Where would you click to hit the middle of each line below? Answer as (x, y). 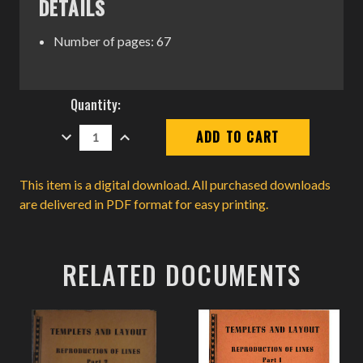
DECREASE (86, 131)
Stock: (71, 119)
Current (74, 99)
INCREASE (143, 131)
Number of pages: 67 (113, 41)
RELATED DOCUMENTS (181, 274)
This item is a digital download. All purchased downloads (175, 184)
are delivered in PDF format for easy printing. (144, 203)
